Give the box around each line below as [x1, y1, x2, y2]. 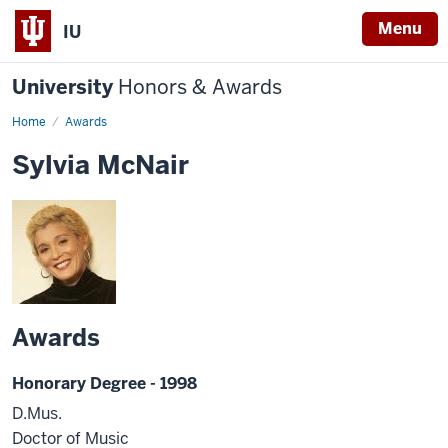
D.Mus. [12, 402, 62, 424]
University [12, 74, 118, 100]
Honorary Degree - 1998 [12, 373, 197, 394]
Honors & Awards [118, 74, 282, 100]
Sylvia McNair [12, 148, 189, 182]
